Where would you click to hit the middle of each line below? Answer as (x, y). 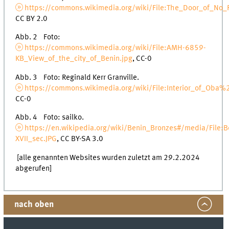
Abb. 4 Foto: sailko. (50, 118)
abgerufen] (34, 168)
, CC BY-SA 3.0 (80, 139)
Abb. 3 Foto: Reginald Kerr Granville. (77, 77)
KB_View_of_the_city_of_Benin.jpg (74, 59)
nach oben (34, 205)
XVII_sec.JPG (36, 139)
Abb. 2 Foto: (38, 38)
